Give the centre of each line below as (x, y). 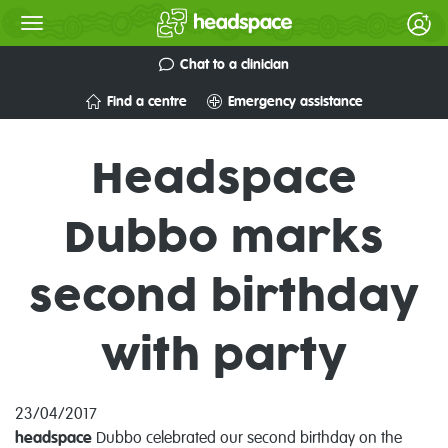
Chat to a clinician (234, 64)
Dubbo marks (224, 239)
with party (224, 357)
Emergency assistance (295, 101)
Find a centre (146, 101)
